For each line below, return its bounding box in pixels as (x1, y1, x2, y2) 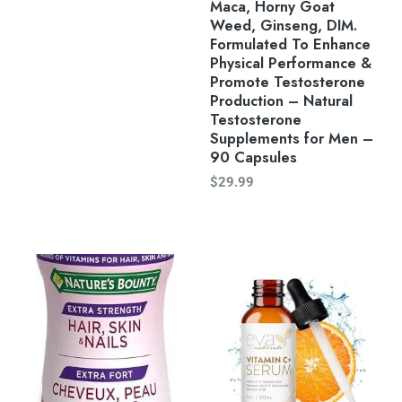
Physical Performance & (210, 51, 371, 74)
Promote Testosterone (210, 70, 365, 92)
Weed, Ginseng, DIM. (210, 13, 357, 36)
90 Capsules (210, 145, 297, 168)
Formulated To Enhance (210, 32, 371, 55)
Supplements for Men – (210, 127, 373, 149)
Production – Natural (210, 89, 353, 111)
